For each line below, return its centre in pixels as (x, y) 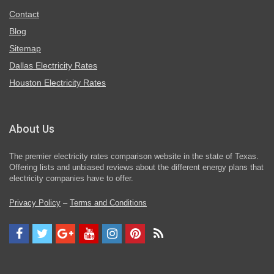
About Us (32, 129)
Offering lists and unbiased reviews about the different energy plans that (136, 168)
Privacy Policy (35, 203)
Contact (24, 14)
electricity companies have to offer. (71, 179)
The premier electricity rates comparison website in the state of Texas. (134, 157)
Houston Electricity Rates (57, 83)
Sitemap (25, 48)
